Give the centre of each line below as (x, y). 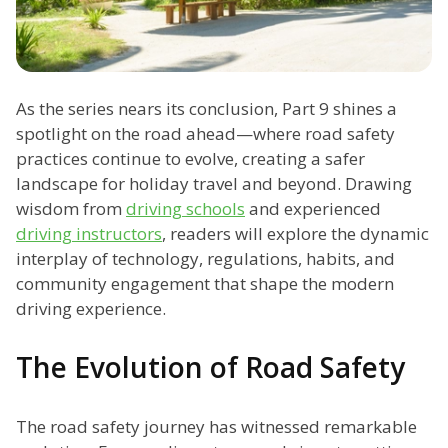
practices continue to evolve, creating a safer (190, 159)
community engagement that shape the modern (205, 284)
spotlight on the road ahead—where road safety (205, 134)
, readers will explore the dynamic (295, 234)
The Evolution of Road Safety (210, 367)
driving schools (185, 209)
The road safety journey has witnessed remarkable (216, 427)
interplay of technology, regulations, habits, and (205, 259)
